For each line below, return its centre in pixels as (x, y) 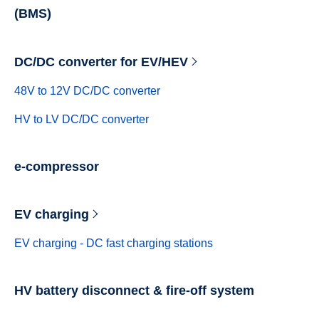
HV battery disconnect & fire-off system (134, 291)
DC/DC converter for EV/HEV (101, 62)
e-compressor (56, 166)
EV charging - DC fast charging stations (113, 243)
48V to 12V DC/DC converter (87, 90)
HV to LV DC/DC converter (81, 119)
